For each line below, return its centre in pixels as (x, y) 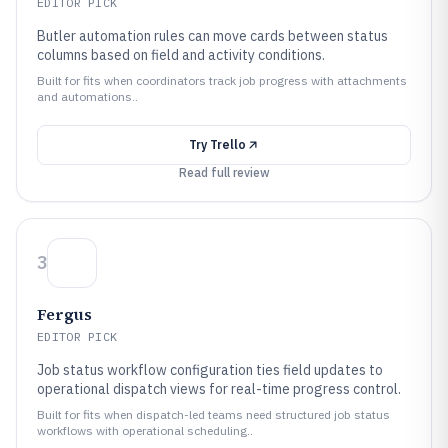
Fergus (64, 314)
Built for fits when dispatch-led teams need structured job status (213, 414)
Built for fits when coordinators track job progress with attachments (222, 80)
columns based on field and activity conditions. (181, 55)
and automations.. (87, 96)
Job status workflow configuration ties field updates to (210, 370)
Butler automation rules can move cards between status (212, 36)
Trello (227, 144)
